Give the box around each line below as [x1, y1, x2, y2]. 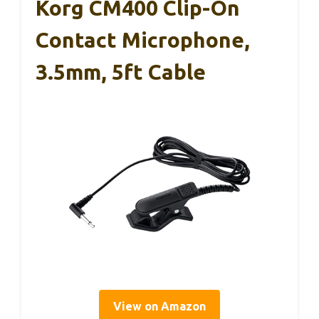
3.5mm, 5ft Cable [36, 60, 206, 85]
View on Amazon [113, 299, 206, 313]
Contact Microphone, [36, 28, 250, 53]
